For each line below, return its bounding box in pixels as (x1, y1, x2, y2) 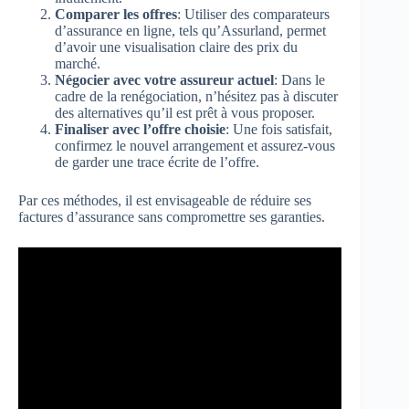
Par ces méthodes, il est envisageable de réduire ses (18, 192, 311, 208)
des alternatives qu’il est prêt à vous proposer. (55, 104, 315, 121)
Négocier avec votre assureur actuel (55, 71, 274, 88)
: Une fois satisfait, (225, 121, 332, 137)
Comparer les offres (55, 5, 177, 22)
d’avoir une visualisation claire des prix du (55, 38, 298, 55)
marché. (55, 55, 100, 71)
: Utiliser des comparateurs (177, 5, 330, 22)
